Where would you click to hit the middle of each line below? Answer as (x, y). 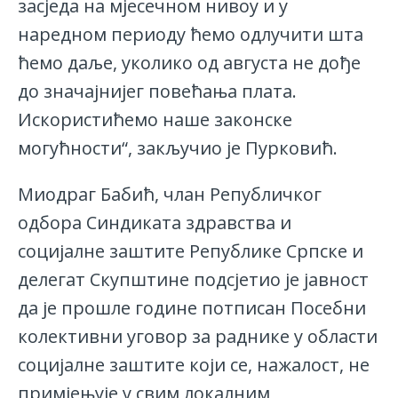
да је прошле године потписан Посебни (192, 308)
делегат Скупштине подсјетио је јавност (193, 280)
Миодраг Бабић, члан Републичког (170, 195)
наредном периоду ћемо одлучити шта (191, 35)
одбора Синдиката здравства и (155, 223)
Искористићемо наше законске (155, 120)
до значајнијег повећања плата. (157, 92)
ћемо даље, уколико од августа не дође (189, 63)
